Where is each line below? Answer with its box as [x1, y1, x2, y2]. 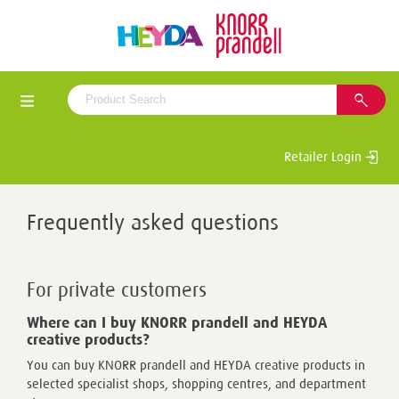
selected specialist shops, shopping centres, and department [27, 376, 366, 392]
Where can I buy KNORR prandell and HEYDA [27, 313, 327, 331]
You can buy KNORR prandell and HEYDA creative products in [27, 357, 365, 373]
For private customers [27, 277, 207, 301]
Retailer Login [284, 148, 365, 164]
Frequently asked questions [27, 208, 279, 234]
